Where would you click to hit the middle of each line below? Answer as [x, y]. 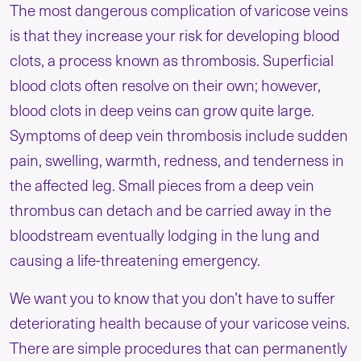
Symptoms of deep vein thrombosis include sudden [179, 134]
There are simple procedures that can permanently [178, 347]
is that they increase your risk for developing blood [175, 34]
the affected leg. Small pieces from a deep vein [162, 184]
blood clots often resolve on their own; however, [165, 84]
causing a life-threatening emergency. [135, 259]
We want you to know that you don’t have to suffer [172, 297]
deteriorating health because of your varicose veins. [180, 322]
